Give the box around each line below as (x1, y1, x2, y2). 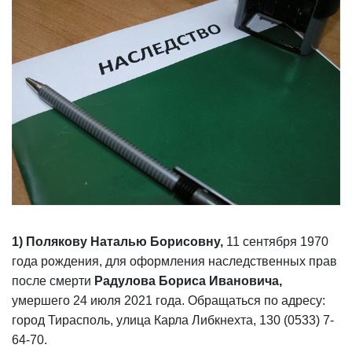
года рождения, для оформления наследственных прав (12, 255, 337, 268)
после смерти (12, 274, 94, 288)
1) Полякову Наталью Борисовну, (12, 235, 226, 248)
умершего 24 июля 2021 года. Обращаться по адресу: (12, 294, 325, 307)
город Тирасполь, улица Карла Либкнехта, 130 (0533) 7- (12, 313, 334, 327)
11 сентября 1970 (226, 235, 328, 248)
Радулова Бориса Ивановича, (94, 274, 282, 288)
